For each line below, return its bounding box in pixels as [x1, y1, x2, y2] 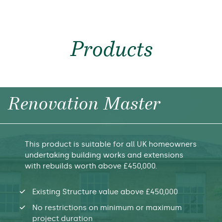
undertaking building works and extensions [25, 150, 183, 160]
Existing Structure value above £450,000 [32, 187, 178, 196]
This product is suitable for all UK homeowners [25, 139, 197, 149]
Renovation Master [7, 96, 160, 114]
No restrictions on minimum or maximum [32, 203, 182, 212]
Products [69, 40, 153, 61]
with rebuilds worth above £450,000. [25, 161, 157, 170]
